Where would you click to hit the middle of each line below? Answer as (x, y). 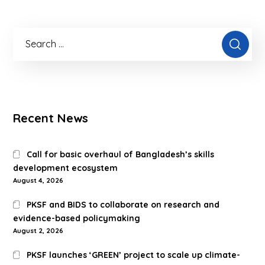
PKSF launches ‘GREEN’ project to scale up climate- (133, 255)
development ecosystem (66, 168)
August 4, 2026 (38, 181)
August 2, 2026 (38, 231)
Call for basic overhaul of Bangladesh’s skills (120, 155)
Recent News (51, 118)
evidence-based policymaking (77, 219)
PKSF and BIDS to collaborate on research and (123, 205)
